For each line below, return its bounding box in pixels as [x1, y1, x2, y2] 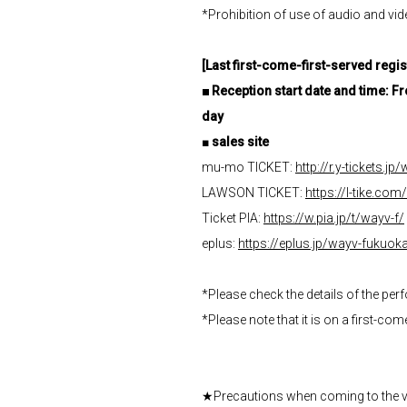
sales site [212, 134, 269, 149]
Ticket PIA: [202, 211, 263, 225]
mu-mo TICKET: [202, 160, 295, 174]
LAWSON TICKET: [202, 185, 305, 200]
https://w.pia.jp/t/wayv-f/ [263, 211, 404, 225]
